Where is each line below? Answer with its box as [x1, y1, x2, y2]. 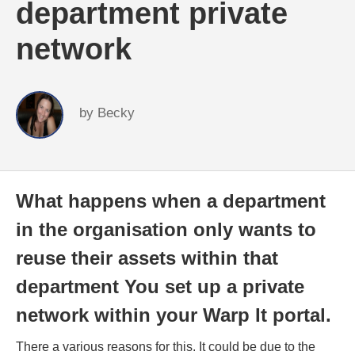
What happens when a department [16, 190, 326, 212]
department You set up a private [16, 276, 304, 297]
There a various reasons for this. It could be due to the [16, 340, 315, 353]
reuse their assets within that [16, 247, 278, 269]
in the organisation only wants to [16, 219, 316, 240]
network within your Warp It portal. [16, 304, 331, 326]
